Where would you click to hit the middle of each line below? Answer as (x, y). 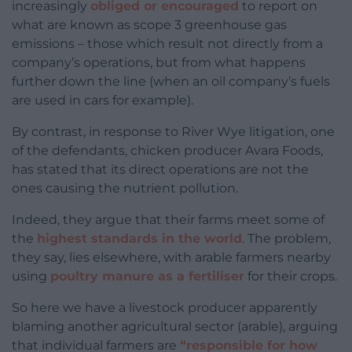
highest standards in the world (139, 238)
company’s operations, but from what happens (159, 62)
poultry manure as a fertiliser (147, 276)
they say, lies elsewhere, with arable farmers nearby (171, 257)
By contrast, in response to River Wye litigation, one (173, 131)
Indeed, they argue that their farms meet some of (168, 219)
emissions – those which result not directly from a (167, 43)
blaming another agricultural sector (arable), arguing (175, 326)
